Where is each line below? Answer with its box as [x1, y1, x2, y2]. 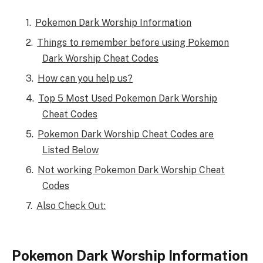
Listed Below [42, 144, 99, 156]
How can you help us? [38, 73, 133, 85]
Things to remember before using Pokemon [37, 37, 230, 49]
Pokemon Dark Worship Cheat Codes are [38, 129, 214, 140]
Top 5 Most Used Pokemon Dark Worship [38, 93, 218, 104]
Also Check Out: [36, 200, 106, 212]
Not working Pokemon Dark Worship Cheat [38, 164, 225, 176]
